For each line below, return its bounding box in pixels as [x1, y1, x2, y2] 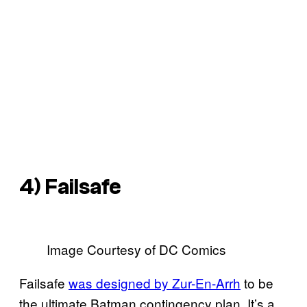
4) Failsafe [19, 175, 121, 200]
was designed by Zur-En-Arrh [69, 273, 241, 292]
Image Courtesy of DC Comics [47, 239, 226, 258]
